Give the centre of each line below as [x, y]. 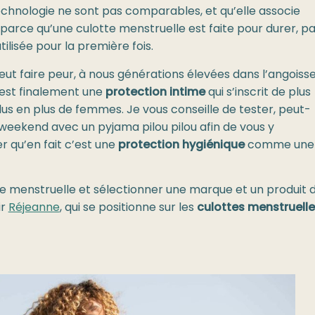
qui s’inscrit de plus [259, 92]
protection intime [156, 92]
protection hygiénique [181, 145]
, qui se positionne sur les [128, 208]
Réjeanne [34, 208]
